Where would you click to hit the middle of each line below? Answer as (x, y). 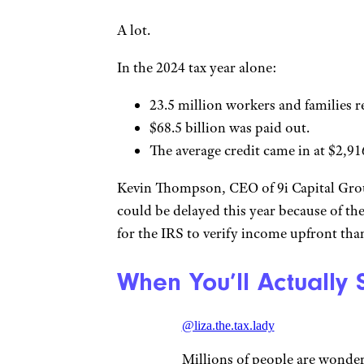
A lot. (133, 30)
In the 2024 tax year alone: (197, 68)
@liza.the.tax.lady (228, 326)
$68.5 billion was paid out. (229, 128)
